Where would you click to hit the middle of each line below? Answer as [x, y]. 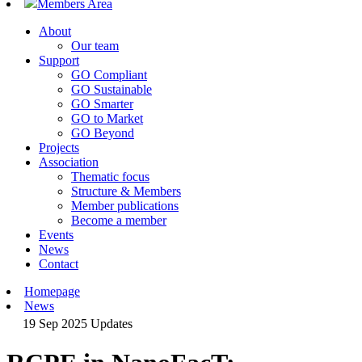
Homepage [52, 291]
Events [56, 235]
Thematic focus [110, 177]
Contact [59, 264]
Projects [59, 147]
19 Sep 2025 [55, 323]
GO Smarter [102, 104]
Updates [112, 323]
